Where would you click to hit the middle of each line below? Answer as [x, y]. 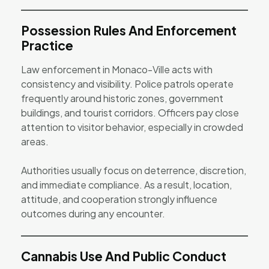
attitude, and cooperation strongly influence [119, 199]
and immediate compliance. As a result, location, [126, 184]
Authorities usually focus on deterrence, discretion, [134, 170]
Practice [47, 45]
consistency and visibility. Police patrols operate [127, 83]
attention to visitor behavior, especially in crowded [132, 127]
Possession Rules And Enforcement [129, 30]
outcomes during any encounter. [93, 213]
